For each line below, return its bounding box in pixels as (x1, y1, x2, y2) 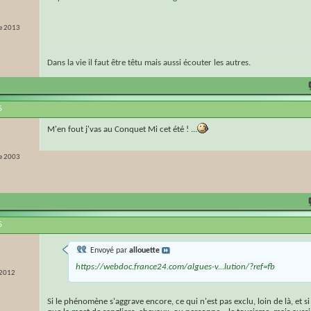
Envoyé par (88, 246, 129, 255)
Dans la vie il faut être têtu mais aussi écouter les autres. (47, 58, 251, 68)
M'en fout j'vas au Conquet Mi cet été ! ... (47, 125, 197, 135)
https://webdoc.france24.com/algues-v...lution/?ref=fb (76, 262, 275, 272)
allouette (129, 246, 160, 255)
